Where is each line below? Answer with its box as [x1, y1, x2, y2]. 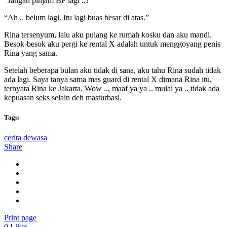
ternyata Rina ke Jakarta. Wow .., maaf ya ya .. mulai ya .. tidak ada [4, 84, 219, 93]
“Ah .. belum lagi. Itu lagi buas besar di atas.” [4, 13, 149, 22]
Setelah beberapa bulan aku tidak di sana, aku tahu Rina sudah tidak [4, 66, 221, 75]
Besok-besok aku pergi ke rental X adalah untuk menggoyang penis [4, 40, 220, 49]
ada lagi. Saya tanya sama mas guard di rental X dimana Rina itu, [4, 75, 212, 84]
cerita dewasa [4, 133, 47, 142]
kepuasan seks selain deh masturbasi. [4, 93, 122, 102]
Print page [4, 213, 36, 222]
